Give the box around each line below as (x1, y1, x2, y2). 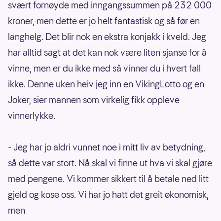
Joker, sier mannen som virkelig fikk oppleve (8, 94, 180, 107)
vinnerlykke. (8, 110, 55, 122)
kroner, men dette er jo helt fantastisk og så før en (8, 15, 200, 28)
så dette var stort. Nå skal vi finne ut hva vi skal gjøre (8, 157, 212, 170)
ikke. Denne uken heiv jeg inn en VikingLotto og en (8, 78, 204, 91)
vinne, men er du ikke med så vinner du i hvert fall (8, 62, 201, 75)
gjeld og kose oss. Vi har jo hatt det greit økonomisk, (8, 188, 209, 201)
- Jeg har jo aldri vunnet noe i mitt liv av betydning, (8, 141, 205, 154)
